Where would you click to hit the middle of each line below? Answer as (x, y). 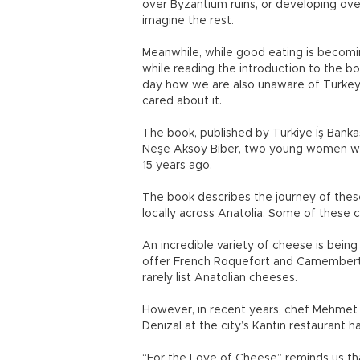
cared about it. (184, 101)
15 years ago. (179, 166)
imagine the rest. (188, 21)
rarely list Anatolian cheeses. (220, 278)
